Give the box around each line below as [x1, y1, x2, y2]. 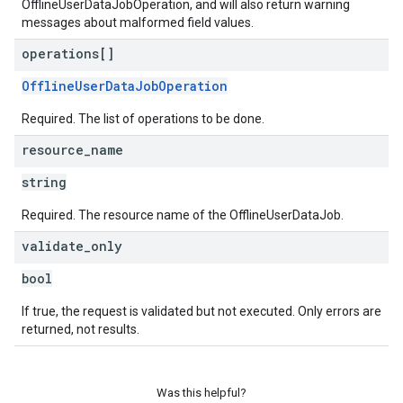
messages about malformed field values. [22, 15, 254, 30]
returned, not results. [22, 322, 139, 336]
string [22, 174, 67, 191]
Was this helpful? [157, 386, 246, 399]
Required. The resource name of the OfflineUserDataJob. [22, 208, 344, 222]
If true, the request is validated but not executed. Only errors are [22, 304, 381, 318]
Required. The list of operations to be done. [22, 112, 264, 126]
